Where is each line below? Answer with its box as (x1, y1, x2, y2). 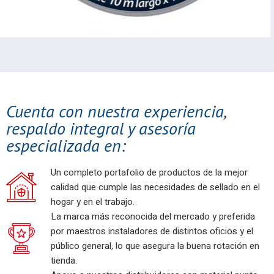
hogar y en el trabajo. (51, 195, 135, 209)
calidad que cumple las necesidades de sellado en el (51, 180, 260, 194)
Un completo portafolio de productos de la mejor (51, 166, 248, 180)
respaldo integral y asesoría (6, 116, 196, 139)
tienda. (51, 254, 77, 268)
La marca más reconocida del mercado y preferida (51, 210, 255, 224)
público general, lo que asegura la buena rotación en (51, 239, 259, 253)
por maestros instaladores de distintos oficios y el (51, 224, 253, 239)
